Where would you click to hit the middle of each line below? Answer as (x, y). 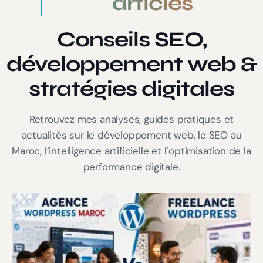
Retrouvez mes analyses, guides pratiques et (131, 119)
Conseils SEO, (131, 40)
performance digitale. (131, 167)
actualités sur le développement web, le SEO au (131, 135)
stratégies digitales (131, 89)
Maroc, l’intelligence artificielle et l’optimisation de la (131, 151)
